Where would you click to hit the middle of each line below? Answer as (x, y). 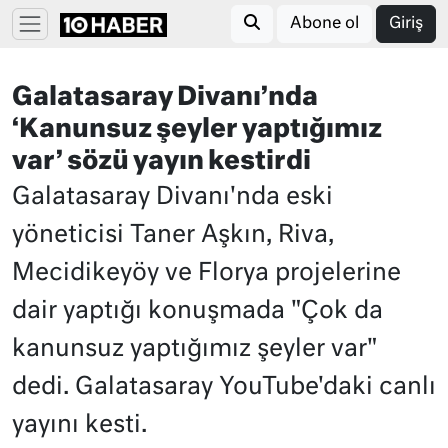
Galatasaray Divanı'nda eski (172, 197)
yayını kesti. (79, 425)
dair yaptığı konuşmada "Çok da (197, 311)
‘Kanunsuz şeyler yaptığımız (197, 130)
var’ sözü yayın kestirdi (161, 162)
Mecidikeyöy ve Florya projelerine (206, 273)
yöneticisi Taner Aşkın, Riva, (173, 235)
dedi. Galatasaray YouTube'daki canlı (224, 387)
